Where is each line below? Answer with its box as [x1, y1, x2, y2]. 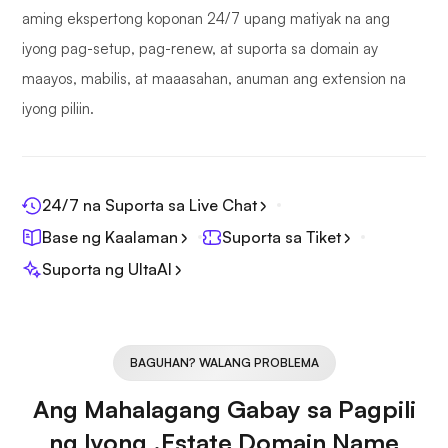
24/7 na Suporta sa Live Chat [42, 195, 257, 216]
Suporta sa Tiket [222, 227, 341, 248]
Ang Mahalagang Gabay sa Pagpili [32, 394, 416, 425]
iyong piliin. [22, 99, 94, 119]
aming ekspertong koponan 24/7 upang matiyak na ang [22, 9, 390, 29]
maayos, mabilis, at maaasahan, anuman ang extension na [22, 69, 406, 89]
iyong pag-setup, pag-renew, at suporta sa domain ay [22, 39, 378, 59]
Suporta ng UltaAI [42, 259, 172, 280]
